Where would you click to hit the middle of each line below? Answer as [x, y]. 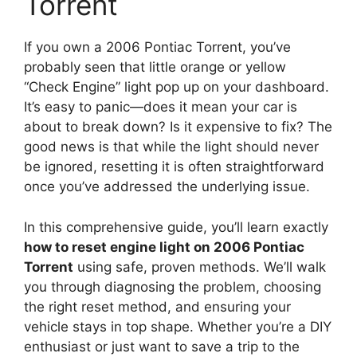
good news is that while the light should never [171, 147]
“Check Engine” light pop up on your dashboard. [177, 87]
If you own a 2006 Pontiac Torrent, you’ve [157, 47]
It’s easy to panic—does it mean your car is [161, 107]
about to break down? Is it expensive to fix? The [178, 127]
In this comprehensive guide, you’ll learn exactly [176, 227]
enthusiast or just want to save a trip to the [162, 346]
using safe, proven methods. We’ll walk [200, 267]
